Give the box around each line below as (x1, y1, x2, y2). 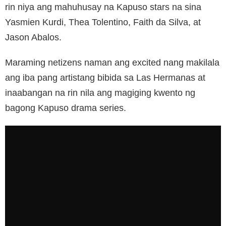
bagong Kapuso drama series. (5, 102, 126, 113)
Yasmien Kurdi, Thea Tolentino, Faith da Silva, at (5, 17, 201, 27)
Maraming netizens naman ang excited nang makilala (5, 57, 219, 68)
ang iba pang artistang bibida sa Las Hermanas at (5, 72, 205, 83)
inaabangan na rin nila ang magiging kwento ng (5, 87, 195, 98)
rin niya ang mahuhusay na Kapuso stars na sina (5, 2, 201, 12)
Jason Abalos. (5, 32, 62, 42)
